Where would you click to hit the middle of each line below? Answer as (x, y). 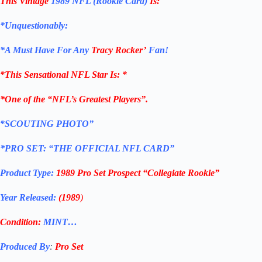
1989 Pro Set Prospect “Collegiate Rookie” (138, 173)
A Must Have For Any (47, 50)
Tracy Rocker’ (119, 50)
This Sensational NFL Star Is (61, 75)
